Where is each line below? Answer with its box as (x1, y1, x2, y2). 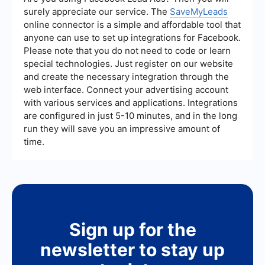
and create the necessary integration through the (24, 71, 229, 83)
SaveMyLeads (170, 6, 228, 18)
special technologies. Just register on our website (24, 58, 233, 70)
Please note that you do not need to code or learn (24, 45, 231, 57)
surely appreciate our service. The (24, 6, 170, 18)
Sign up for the (69, 219, 196, 241)
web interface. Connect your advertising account (24, 84, 228, 96)
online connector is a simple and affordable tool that (24, 19, 241, 31)
